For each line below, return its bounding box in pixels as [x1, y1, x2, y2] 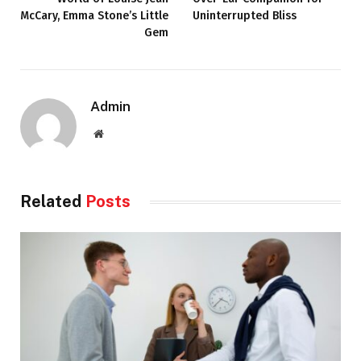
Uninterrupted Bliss [193, 9, 297, 23]
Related [20, 192, 85, 212]
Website [102, 127, 139, 139]
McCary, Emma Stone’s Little [20, 9, 168, 23]
